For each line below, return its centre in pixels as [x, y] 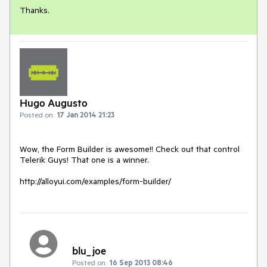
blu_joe [89, 250]
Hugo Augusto [54, 103]
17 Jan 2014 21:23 [86, 115]
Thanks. [35, 10]
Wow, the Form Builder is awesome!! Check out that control [130, 149]
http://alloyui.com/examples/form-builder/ [95, 181]
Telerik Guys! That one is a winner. [84, 160]
